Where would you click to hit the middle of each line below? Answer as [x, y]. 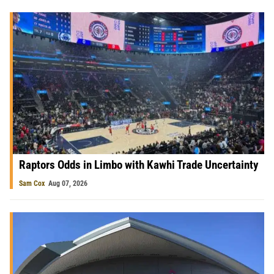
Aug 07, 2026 [68, 184]
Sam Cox [32, 184]
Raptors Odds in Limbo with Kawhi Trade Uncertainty [139, 165]
